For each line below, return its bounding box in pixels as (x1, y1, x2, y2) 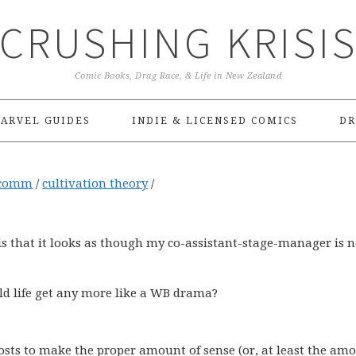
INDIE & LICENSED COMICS (131, 115, 298, 126)
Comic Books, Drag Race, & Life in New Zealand (74, 71, 282, 81)
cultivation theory (42, 176, 148, 191)
